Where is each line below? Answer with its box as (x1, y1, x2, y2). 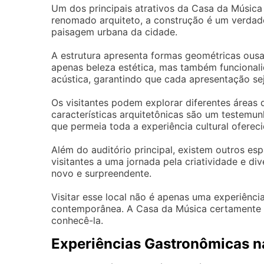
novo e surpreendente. (51, 167, 151, 180)
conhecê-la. (51, 214, 103, 227)
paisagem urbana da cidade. (51, 26, 177, 38)
